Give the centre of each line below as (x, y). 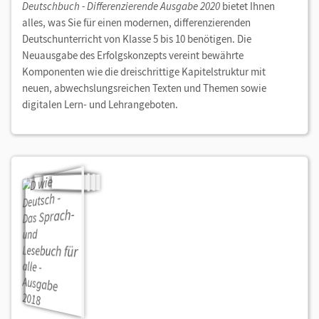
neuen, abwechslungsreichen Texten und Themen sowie (144, 88)
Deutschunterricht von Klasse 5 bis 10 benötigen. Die (137, 39)
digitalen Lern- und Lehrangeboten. (100, 105)
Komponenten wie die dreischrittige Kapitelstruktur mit (144, 72)
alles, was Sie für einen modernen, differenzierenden (136, 23)
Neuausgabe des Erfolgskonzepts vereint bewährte (133, 56)
